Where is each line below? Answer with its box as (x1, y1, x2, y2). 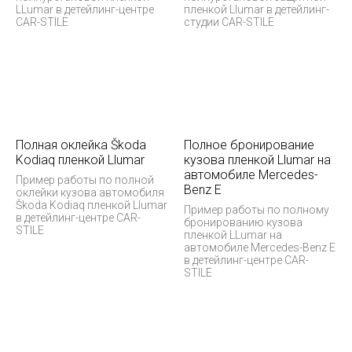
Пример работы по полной (16, 173, 154, 186)
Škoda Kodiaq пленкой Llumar (16, 198, 167, 211)
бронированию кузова (184, 215, 302, 229)
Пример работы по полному (184, 203, 329, 216)
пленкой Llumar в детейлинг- (184, 3, 329, 16)
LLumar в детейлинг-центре (16, 3, 154, 16)
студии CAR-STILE (184, 16, 274, 29)
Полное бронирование (184, 137, 314, 152)
